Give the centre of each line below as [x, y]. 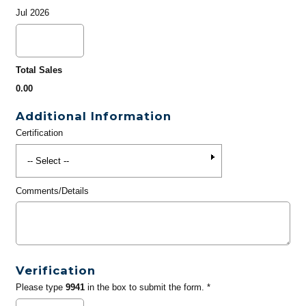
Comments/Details [52, 191]
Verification [55, 271]
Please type [40, 288]
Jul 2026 [32, 13]
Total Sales [39, 70]
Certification [39, 133]
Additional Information [93, 116]
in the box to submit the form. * [147, 288]
